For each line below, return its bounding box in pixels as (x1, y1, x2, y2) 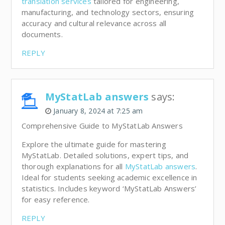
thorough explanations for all (21, 161, 125, 171)
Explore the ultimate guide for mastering (21, 139, 166, 149)
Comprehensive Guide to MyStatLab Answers (21, 120, 183, 131)
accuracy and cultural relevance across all (21, 18, 167, 28)
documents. (21, 29, 63, 39)
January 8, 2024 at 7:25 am (53, 105, 143, 116)
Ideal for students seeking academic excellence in (21, 172, 197, 182)
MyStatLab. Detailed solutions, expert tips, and (21, 150, 189, 160)
